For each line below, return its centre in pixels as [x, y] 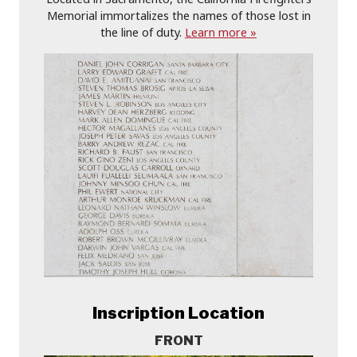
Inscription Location [178, 313]
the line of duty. [143, 32]
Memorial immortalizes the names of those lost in [178, 15]
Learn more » [221, 32]
